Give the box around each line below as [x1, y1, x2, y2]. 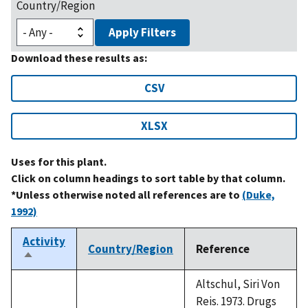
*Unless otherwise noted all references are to [11, 187, 242, 201]
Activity [23, 233, 65, 249]
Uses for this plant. [11, 154, 107, 168]
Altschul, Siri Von [196, 276, 280, 291]
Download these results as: [11, 50, 147, 65]
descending [23, 264, 84, 280]
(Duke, [242, 187, 275, 201]
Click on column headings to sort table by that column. [11, 170, 285, 185]
